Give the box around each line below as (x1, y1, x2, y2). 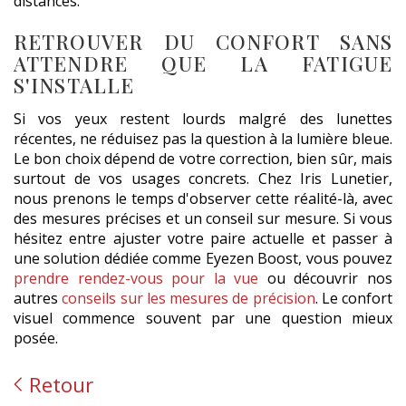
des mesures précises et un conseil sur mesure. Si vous (14, 208, 392, 228)
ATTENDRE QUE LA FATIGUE (14, 50, 392, 78)
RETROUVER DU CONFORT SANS (14, 28, 392, 56)
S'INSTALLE (14, 72, 134, 100)
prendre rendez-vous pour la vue (14, 267, 259, 288)
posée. (14, 327, 58, 348)
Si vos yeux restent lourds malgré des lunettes (14, 108, 392, 129)
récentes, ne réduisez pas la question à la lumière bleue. (14, 128, 392, 149)
